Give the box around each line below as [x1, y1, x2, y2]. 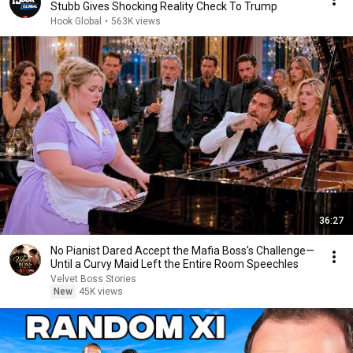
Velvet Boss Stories [50, 273, 136, 284]
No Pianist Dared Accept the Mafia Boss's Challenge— [50, 244, 314, 257]
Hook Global [50, 16, 102, 27]
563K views [111, 16, 161, 27]
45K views [79, 286, 123, 297]
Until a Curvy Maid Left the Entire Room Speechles [50, 258, 299, 270]
